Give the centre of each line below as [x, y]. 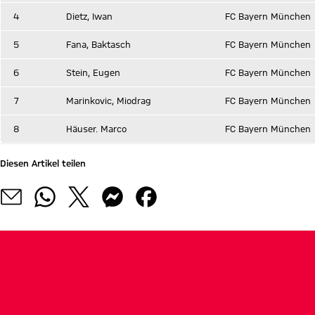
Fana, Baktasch [98, 44]
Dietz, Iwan [89, 16]
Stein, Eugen [93, 72]
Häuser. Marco [96, 129]
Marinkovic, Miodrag [109, 101]
